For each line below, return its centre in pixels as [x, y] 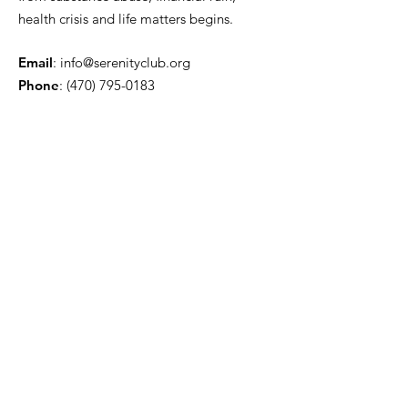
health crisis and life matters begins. [126, 19]
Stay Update [78, 222]
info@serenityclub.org [125, 62]
